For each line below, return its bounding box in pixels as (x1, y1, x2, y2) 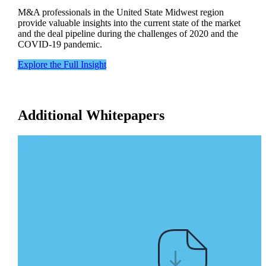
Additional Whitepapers (17, 107, 164, 123)
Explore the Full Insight (17, 59, 106, 69)
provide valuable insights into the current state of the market (17, 17, 240, 28)
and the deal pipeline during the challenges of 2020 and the (17, 28, 238, 39)
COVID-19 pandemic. (17, 39, 102, 49)
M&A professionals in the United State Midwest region (17, 7, 224, 17)
